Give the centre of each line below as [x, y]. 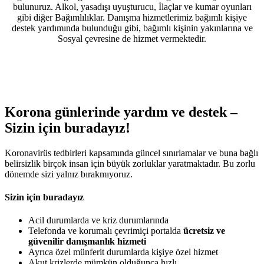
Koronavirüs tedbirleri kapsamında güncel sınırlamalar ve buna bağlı [131, 153]
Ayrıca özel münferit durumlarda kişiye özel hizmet [123, 252]
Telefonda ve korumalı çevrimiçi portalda [106, 231]
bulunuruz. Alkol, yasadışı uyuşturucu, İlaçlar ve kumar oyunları [132, 6]
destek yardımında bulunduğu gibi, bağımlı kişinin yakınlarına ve [132, 28]
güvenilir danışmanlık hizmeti [87, 242]
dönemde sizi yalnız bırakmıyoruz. [69, 174]
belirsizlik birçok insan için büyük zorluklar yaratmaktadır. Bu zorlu [130, 163]
